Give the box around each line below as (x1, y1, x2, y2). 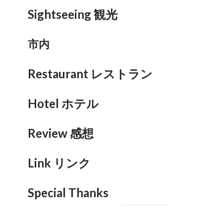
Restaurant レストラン (28, 66, 153, 81)
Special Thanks (28, 185, 109, 200)
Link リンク (28, 156, 91, 170)
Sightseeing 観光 (28, 7, 117, 21)
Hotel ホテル (28, 96, 99, 111)
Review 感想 (28, 126, 94, 140)
